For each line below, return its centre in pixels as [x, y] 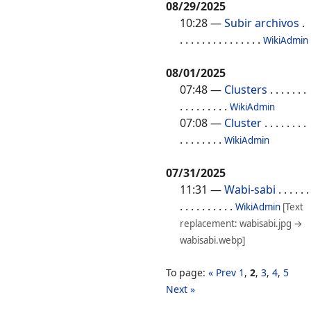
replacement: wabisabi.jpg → [241, 224]
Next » [180, 289]
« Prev [222, 273]
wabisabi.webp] [212, 241]
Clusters [246, 90]
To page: [187, 273]
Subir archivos [262, 23]
